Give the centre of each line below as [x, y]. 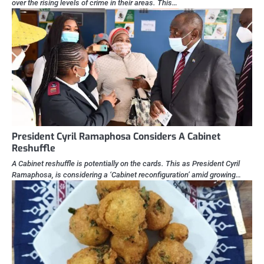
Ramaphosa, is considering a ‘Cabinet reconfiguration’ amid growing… [126, 175]
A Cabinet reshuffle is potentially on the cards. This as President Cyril [126, 164]
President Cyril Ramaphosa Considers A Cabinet [116, 137]
